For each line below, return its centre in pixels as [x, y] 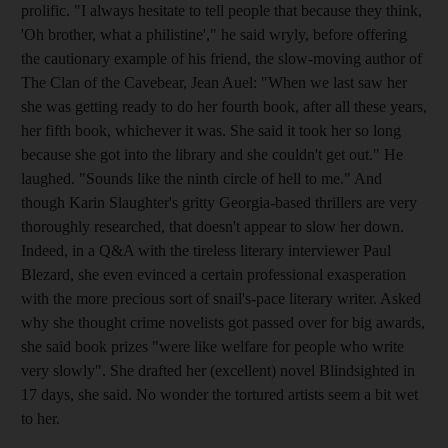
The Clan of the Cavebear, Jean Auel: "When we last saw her [214, 82]
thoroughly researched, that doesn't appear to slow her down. [212, 226]
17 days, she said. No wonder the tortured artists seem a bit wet [219, 394]
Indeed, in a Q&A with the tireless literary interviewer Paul [206, 250]
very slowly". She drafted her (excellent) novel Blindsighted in [218, 370]
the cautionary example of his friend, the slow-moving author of [221, 58]
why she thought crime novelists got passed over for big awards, [223, 322]
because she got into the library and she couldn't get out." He [212, 154]
